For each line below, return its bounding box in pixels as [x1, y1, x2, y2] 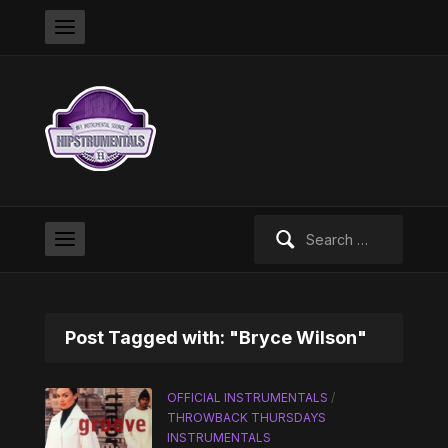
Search [252, 217, 300, 234]
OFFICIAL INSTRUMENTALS [167, 390, 329, 405]
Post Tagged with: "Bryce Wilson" [64, 327, 367, 348]
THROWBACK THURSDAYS [167, 410, 327, 425]
